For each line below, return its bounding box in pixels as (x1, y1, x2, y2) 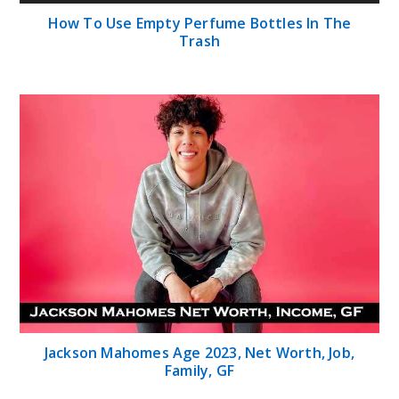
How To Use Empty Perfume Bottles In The (47, 12, 352, 33)
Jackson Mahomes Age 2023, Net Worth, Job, (44, 343, 355, 363)
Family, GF (165, 361, 234, 381)
